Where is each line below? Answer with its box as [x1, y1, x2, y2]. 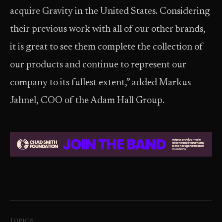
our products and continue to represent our [10, 60, 186, 70]
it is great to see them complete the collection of [10, 43, 203, 52]
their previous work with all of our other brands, [10, 25, 206, 34]
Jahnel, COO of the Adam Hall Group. [10, 96, 170, 106]
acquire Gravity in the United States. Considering [10, 7, 210, 16]
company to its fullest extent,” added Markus [10, 78, 191, 88]
